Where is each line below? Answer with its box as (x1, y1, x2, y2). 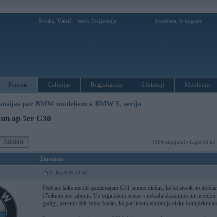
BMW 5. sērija (95, 100, 141, 108)
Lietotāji (142, 81, 165, 88)
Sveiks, (39, 17, 57, 24)
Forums (8, 81, 28, 88)
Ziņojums (40, 155, 64, 162)
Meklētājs (185, 81, 211, 88)
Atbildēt (3, 139, 24, 145)
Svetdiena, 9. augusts (155, 18, 201, 24)
